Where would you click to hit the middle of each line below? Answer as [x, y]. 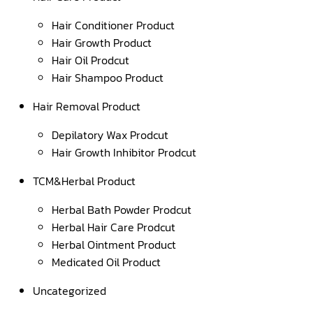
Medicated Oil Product [107, 262]
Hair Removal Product [87, 107]
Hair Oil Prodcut [91, 60]
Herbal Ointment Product [114, 245]
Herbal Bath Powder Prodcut [122, 210]
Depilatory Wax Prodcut [110, 135]
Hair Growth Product [102, 43]
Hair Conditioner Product [114, 26]
